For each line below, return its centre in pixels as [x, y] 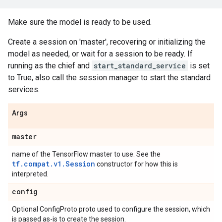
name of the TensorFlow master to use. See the [86, 154]
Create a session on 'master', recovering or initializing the [107, 42]
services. [24, 89]
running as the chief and [50, 66]
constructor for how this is [137, 164]
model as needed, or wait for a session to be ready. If [100, 54]
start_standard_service [140, 66]
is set [199, 66]
